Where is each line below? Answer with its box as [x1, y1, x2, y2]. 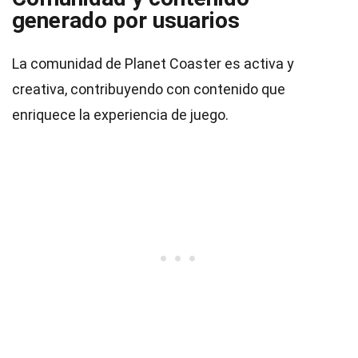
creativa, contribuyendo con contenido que [12, 81, 285, 97]
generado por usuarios [12, 7, 240, 34]
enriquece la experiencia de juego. [12, 106, 229, 123]
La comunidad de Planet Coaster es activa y [12, 55, 294, 72]
